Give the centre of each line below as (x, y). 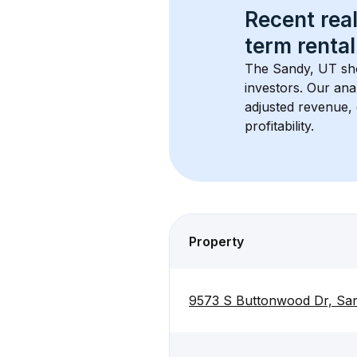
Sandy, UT (305, 69)
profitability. (279, 126)
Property (216, 241)
